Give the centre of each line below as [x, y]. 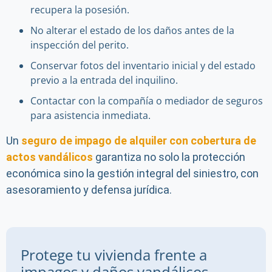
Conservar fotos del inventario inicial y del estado [143, 66]
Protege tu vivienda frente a [114, 255]
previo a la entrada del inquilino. [104, 80]
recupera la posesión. [80, 10]
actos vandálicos [49, 157]
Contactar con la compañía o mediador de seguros [147, 101]
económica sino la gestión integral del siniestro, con [132, 173]
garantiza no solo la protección [169, 157]
